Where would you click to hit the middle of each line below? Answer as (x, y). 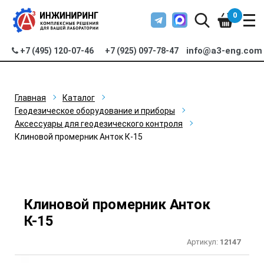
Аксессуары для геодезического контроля (99, 124)
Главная (30, 98)
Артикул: (203, 242)
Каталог (79, 98)
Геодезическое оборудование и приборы (95, 111)
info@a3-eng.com (225, 51)
